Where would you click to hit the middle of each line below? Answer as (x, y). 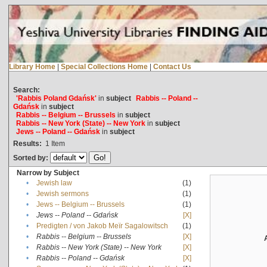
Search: (26, 90)
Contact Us (172, 66)
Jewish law (54, 183)
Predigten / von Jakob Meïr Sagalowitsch (102, 226)
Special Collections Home (104, 66)
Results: (27, 143)
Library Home (32, 66)
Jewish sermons (62, 193)
